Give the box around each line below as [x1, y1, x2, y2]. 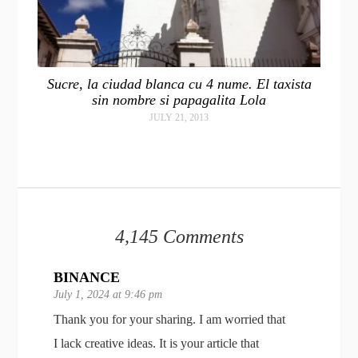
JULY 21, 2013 [149, 111, 209, 123]
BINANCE [54, 268, 121, 285]
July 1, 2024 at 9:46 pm [54, 288, 163, 300]
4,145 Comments [114, 225, 244, 247]
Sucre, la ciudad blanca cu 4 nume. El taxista [46, 75, 312, 92]
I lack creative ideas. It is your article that [54, 336, 260, 350]
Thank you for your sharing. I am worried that [54, 312, 286, 326]
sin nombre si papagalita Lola [92, 91, 266, 108]
